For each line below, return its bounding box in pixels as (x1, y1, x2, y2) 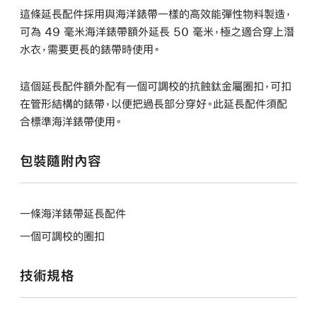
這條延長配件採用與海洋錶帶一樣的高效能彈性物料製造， (20, 7, 292, 20)
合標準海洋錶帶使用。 (20, 115, 122, 127)
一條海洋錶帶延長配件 (20, 207, 126, 219)
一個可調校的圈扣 (20, 229, 105, 242)
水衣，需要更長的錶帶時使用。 (20, 42, 160, 55)
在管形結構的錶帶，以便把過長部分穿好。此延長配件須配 (20, 97, 287, 110)
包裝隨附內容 (20, 153, 102, 168)
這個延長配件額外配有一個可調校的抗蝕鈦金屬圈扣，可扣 (20, 79, 292, 92)
